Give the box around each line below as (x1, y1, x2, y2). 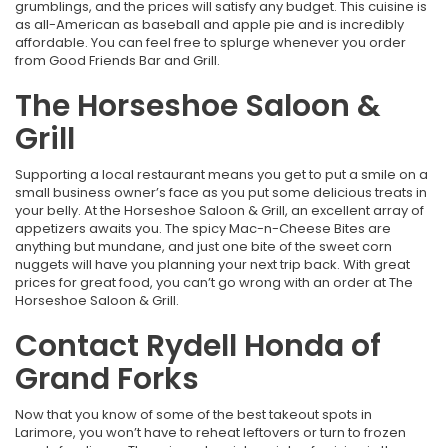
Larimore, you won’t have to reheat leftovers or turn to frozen (15, 423, 406, 443)
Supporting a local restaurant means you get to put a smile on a (15, 165, 428, 185)
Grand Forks (15, 358, 199, 401)
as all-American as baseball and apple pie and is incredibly (15, 15, 404, 35)
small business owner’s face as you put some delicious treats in (15, 183, 427, 203)
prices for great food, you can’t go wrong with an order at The (15, 273, 413, 293)
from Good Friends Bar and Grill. (15, 51, 220, 71)
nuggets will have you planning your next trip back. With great (15, 255, 410, 275)
